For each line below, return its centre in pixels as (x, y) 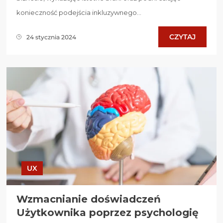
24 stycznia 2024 (51, 37)
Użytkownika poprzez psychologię (108, 213)
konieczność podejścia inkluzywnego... (79, 13)
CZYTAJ (182, 37)
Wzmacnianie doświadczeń (89, 199)
